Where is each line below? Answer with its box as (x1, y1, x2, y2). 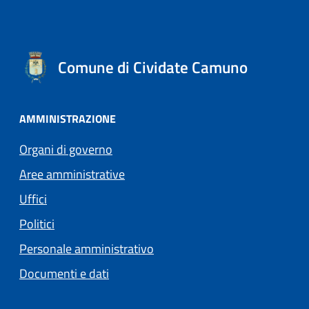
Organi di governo (19, 139, 112, 159)
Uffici (19, 189, 47, 208)
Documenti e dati (19, 263, 109, 283)
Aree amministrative (19, 164, 125, 183)
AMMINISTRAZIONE (19, 110, 116, 127)
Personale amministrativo (19, 239, 154, 258)
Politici (19, 214, 54, 233)
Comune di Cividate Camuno (58, 54, 248, 79)
